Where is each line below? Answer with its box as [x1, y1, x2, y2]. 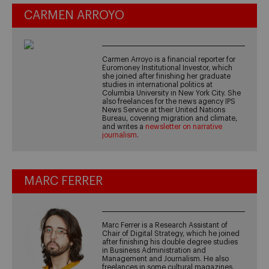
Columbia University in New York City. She [102, 89, 241, 97]
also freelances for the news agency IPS [102, 97, 236, 105]
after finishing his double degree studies [102, 238, 238, 246]
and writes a [102, 122, 146, 130]
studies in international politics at [102, 80, 213, 88]
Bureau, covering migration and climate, [102, 114, 238, 122]
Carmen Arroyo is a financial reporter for [102, 55, 236, 63]
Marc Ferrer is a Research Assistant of [102, 221, 228, 229]
